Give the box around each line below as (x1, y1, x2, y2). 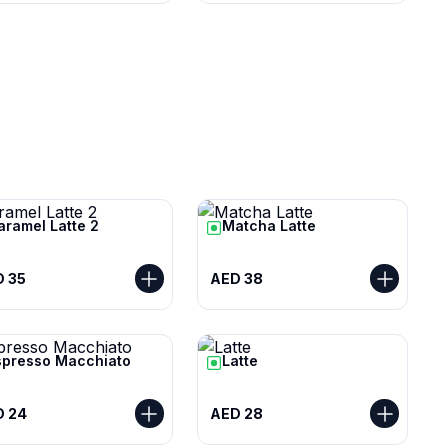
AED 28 (209, 404, 263, 422)
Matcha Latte (221, 217, 316, 234)
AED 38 (209, 269, 263, 287)
